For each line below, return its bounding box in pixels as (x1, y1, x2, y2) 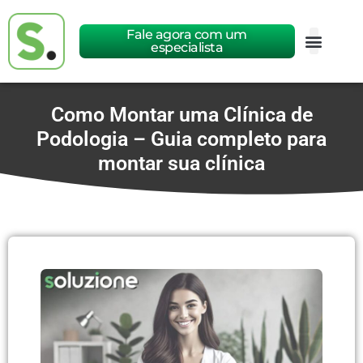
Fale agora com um (126, 27, 247, 43)
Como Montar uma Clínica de (50, 102, 313, 126)
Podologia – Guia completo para (36, 126, 327, 151)
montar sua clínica (98, 151, 265, 175)
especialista (151, 40, 224, 56)
